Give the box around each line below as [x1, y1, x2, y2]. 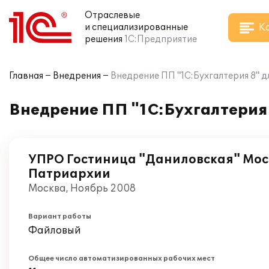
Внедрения [53, 71, 101, 81]
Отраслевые [85, 10, 140, 20]
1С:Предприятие [124, 34, 197, 44]
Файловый [28, 225, 81, 237]
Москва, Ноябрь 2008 [28, 183, 136, 195]
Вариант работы [28, 213, 91, 220]
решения [85, 34, 122, 44]
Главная [9, 71, 43, 81]
